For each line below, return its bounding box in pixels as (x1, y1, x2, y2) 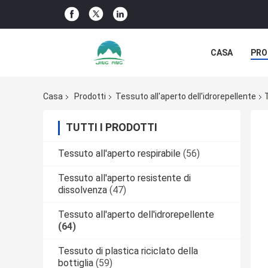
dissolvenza (58, 184, 107, 196)
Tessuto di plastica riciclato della (58, 245, 198, 257)
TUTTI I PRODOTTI (66, 121, 157, 134)
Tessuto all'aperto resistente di (58, 172, 191, 184)
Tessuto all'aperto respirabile (58, 148, 181, 160)
